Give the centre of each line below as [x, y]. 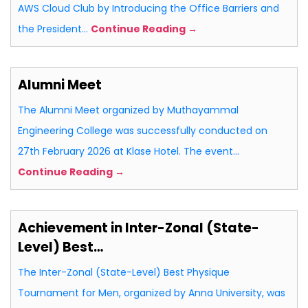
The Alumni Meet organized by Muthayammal [128, 110]
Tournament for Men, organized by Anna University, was [152, 293]
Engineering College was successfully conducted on [143, 131]
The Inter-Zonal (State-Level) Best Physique [124, 273]
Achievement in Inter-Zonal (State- [139, 228]
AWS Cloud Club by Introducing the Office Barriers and [148, 9]
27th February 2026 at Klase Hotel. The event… [129, 152]
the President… [54, 29]
